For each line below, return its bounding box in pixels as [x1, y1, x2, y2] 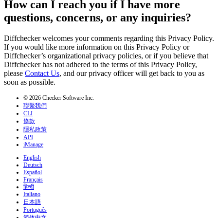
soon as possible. [4, 78, 55, 87]
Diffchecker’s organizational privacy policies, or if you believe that [4, 52, 208, 60]
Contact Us [25, 69, 59, 78]
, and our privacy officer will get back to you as [59, 69, 204, 78]
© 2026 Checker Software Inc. [23, 94, 94, 102]
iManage [23, 141, 43, 148]
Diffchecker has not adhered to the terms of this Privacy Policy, [4, 60, 197, 69]
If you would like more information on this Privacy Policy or [4, 43, 189, 52]
